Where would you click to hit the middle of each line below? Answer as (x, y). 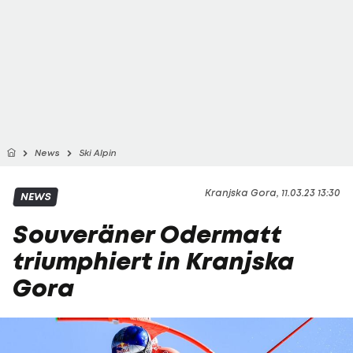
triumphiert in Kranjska (153, 261)
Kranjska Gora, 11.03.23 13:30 (273, 193)
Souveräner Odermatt (147, 234)
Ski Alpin (98, 153)
